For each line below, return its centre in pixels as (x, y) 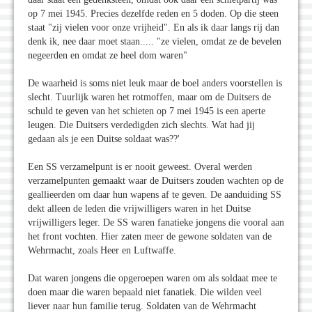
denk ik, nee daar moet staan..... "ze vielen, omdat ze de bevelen (155, 41)
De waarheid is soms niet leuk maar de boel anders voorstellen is (155, 83)
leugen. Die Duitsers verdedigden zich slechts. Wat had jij (141, 125)
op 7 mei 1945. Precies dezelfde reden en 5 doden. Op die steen (153, 13)
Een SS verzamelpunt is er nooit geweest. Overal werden (140, 166)
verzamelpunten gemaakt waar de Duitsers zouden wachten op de (156, 180)
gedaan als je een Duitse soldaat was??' (104, 139)
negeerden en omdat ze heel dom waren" (108, 55)
